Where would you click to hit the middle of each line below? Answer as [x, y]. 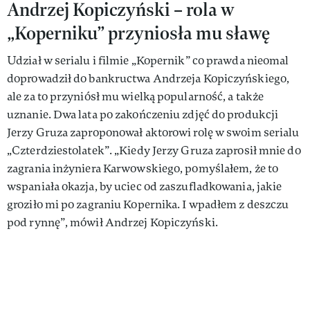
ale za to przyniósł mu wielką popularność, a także [136, 96]
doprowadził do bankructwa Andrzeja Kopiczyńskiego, [148, 78]
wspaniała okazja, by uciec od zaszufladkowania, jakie [145, 186]
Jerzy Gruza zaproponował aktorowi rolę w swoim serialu [153, 132]
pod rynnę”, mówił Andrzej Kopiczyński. [112, 222]
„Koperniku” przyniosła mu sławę [138, 33]
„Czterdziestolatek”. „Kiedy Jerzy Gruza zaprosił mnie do [154, 150]
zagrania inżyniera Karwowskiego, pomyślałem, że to [143, 168]
